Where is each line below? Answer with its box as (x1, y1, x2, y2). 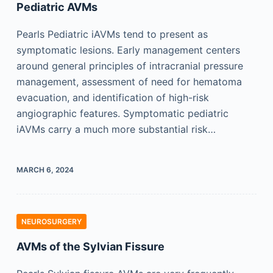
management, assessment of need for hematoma (16, 76, 242, 88)
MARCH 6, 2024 (16, 165, 74, 174)
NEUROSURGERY (21, 217, 82, 226)
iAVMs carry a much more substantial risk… (16, 123, 216, 135)
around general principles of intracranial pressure (16, 60, 243, 72)
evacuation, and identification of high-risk (16, 91, 209, 104)
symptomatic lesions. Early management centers (16, 44, 240, 56)
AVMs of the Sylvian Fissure (16, 240, 165, 253)
